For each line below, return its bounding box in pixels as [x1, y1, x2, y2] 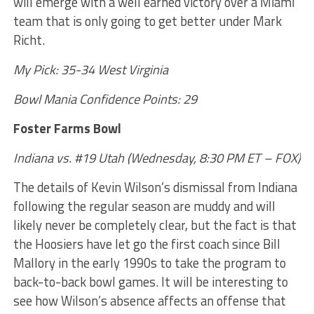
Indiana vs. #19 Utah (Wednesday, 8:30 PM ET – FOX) [13, 148, 301, 168]
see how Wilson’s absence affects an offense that [13, 291, 286, 310]
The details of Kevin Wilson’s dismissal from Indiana [13, 177, 297, 197]
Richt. [13, 30, 45, 50]
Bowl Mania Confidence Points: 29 [13, 89, 197, 109]
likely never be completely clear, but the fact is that [13, 215, 296, 235]
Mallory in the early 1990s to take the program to [13, 253, 286, 273]
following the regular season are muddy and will [13, 196, 275, 216]
